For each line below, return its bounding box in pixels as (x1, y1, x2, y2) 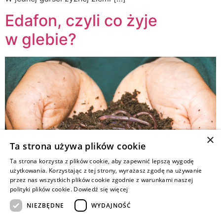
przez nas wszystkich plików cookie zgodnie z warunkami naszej (10, 176, 193, 184)
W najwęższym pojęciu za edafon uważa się (5, 209, 170, 219)
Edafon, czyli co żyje (5, 11, 157, 31)
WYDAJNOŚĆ (91, 201, 131, 210)
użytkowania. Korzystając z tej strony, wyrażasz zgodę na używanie (10, 166, 202, 175)
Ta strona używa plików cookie (10, 140, 146, 152)
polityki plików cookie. (10, 185, 72, 193)
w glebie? (5, 30, 76, 49)
